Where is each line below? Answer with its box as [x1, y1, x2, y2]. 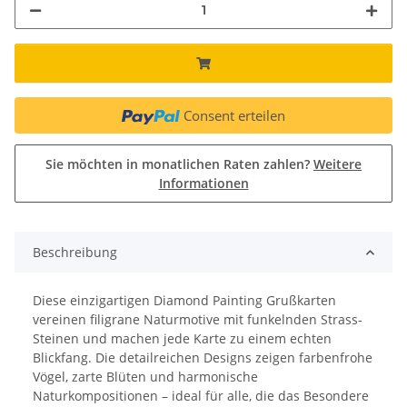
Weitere [313, 155, 362, 174]
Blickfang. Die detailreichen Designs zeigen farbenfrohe [33, 349, 372, 367]
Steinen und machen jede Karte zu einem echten [33, 330, 332, 348]
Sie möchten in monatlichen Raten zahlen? [45, 155, 313, 174]
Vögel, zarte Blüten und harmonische [33, 368, 258, 386]
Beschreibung [33, 243, 117, 262]
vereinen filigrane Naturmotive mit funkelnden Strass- [33, 311, 362, 329]
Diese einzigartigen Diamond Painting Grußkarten [33, 292, 336, 310]
